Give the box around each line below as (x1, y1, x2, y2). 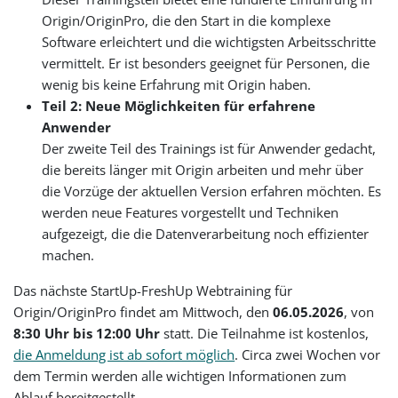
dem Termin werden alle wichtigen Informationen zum (13, 366, 347, 385)
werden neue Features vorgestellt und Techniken (42, 203, 339, 221)
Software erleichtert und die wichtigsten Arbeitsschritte (42, 32, 377, 51)
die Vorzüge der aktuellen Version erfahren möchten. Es (42, 181, 382, 200)
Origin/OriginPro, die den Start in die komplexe (42, 11, 331, 29)
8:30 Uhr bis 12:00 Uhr (13, 323, 161, 342)
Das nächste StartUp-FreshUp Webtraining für (13, 281, 293, 299)
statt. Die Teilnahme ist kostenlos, (160, 323, 370, 342)
